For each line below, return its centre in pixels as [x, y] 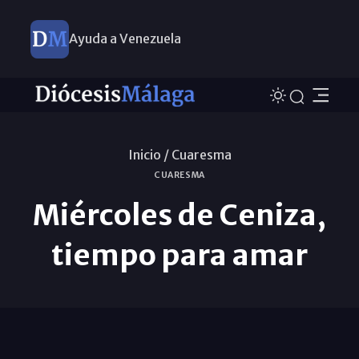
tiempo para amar [179, 255]
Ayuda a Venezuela [125, 38]
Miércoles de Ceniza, [179, 215]
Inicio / [148, 154]
